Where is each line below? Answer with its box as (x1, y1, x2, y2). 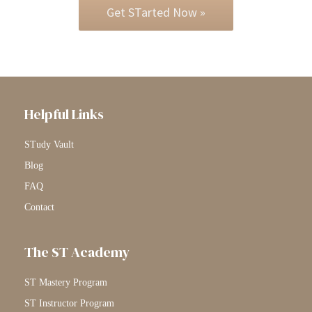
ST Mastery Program (24, 276, 107, 288)
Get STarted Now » (107, 3, 205, 20)
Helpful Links (24, 104, 104, 124)
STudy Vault (24, 139, 74, 150)
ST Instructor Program (24, 297, 114, 309)
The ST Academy (24, 242, 130, 262)
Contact (24, 201, 54, 212)
